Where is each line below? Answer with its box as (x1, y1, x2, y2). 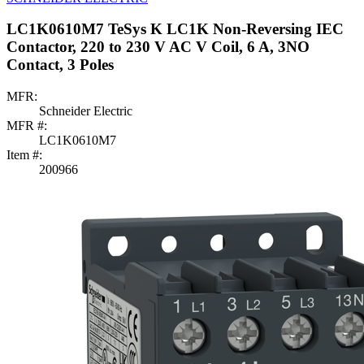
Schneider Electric (39, 103, 132, 118)
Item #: (6, 147, 42, 162)
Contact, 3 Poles (6, 56, 114, 74)
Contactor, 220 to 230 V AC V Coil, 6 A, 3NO (6, 38, 310, 56)
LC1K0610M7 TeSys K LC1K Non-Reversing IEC (6, 20, 344, 38)
